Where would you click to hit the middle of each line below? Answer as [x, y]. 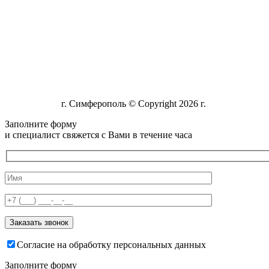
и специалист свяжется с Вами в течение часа [98, 135]
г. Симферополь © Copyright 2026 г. [134, 104]
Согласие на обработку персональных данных [111, 244]
